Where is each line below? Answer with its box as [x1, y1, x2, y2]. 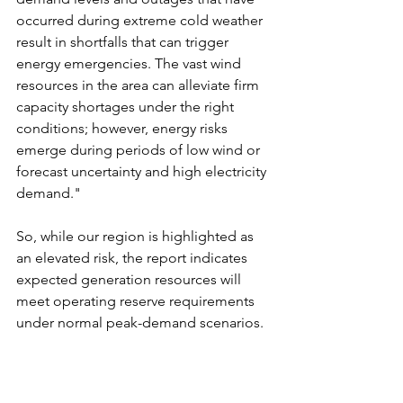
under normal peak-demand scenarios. [16, 313, 264, 331]
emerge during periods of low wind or [16, 140, 264, 158]
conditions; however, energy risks [16, 119, 231, 137]
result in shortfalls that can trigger [16, 32, 232, 50]
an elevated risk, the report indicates [16, 248, 251, 266]
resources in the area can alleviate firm [16, 76, 263, 94]
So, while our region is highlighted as [16, 227, 257, 245]
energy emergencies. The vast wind [16, 54, 245, 72]
